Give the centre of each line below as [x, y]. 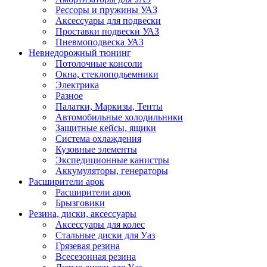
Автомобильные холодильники [119, 117]
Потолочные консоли [99, 64]
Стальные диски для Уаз [105, 235]
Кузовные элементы [96, 150]
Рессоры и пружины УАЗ [106, 10]
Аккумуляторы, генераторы [112, 171]
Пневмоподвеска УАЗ [100, 42]
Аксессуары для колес [100, 225]
